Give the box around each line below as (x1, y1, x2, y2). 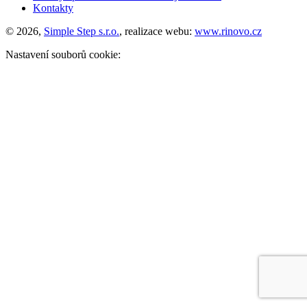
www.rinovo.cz (195, 25, 262, 37)
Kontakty (33, 1, 73, 14)
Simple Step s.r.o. (44, 25, 119, 37)
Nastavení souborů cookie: (5, 48, 121, 60)
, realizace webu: (119, 25, 195, 37)
